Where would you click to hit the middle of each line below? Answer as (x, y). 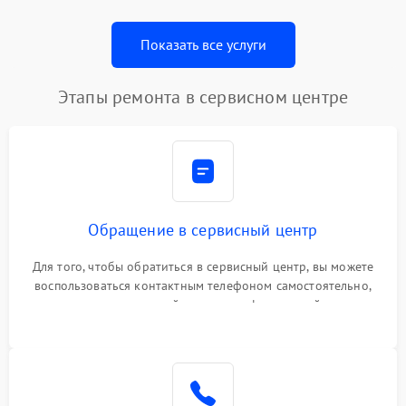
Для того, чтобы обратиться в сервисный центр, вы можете (203, 267)
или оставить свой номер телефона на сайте (203, 305)
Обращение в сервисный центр (203, 230)
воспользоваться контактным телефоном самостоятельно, (203, 286)
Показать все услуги (203, 45)
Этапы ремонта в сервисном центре (203, 97)
